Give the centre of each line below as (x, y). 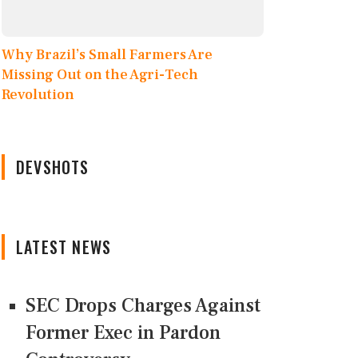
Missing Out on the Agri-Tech (100, 75)
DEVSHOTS (53, 167)
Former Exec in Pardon (123, 333)
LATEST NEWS (64, 247)
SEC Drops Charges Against (143, 306)
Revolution (38, 95)
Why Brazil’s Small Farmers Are (107, 55)
